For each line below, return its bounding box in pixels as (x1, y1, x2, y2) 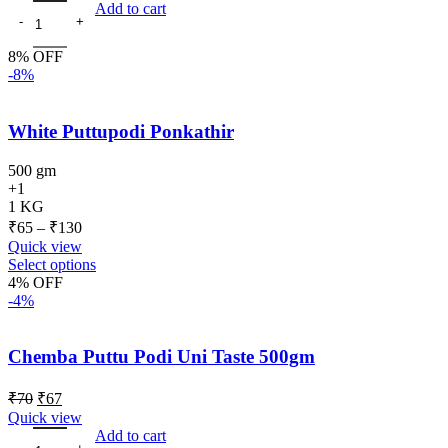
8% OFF (8, 48, 63, 66)
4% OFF (8, 273, 63, 291)
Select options (8, 255, 96, 273)
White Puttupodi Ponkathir (8, 120, 234, 142)
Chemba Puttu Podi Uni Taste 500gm (8, 346, 315, 368)
